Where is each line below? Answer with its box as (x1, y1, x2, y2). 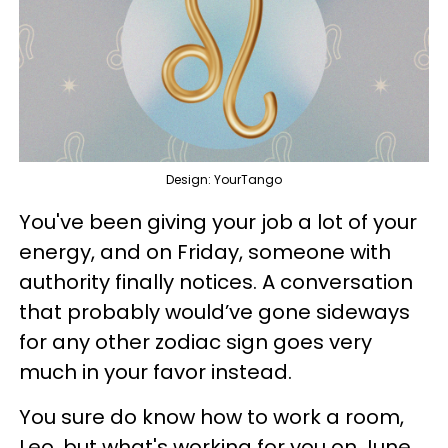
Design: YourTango (166, 171, 282, 189)
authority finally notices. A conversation (19, 268, 413, 297)
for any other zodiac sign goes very (19, 328, 372, 357)
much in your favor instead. (19, 358, 292, 387)
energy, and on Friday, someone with (19, 238, 391, 267)
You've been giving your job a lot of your (19, 208, 417, 237)
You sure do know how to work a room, (19, 403, 404, 432)
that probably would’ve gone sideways (19, 298, 410, 327)
